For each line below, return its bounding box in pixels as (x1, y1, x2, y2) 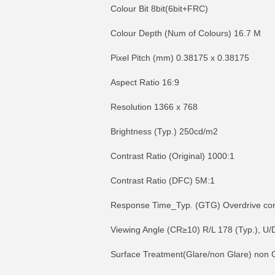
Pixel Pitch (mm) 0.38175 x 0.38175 (110, 53, 249, 63)
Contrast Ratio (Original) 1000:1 (110, 151, 234, 161)
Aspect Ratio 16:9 (110, 77, 179, 87)
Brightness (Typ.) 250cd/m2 (110, 126, 218, 136)
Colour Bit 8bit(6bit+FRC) (110, 4, 208, 14)
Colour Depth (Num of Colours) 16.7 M (110, 28, 261, 38)
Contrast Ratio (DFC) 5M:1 (110, 176, 215, 185)
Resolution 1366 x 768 (110, 102, 198, 112)
